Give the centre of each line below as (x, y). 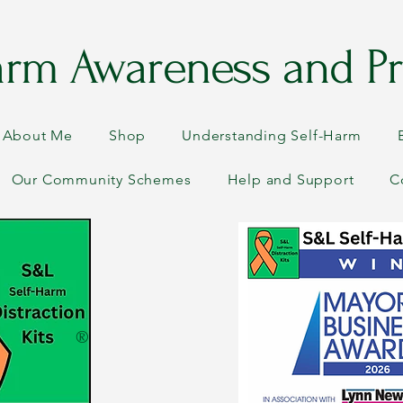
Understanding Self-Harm (272, 135)
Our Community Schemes (101, 179)
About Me (38, 135)
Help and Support (291, 179)
